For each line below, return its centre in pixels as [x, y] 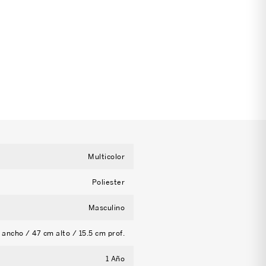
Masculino [107, 208]
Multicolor [107, 157]
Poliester [108, 182]
